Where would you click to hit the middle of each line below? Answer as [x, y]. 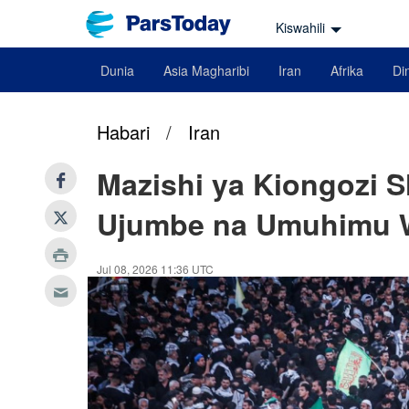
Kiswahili [300, 27]
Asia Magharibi [206, 70]
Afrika [347, 70]
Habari [123, 132]
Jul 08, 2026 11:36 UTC [155, 269]
